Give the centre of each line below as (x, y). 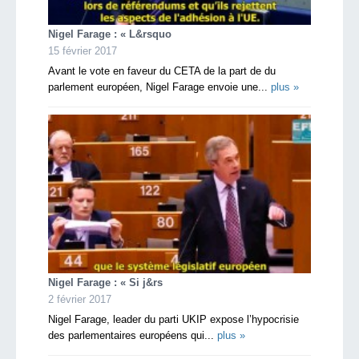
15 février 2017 (83, 50)
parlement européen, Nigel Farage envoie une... (159, 87)
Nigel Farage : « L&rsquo (110, 34)
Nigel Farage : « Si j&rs (105, 283)
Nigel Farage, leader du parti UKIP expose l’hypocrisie (173, 320)
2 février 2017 (80, 300)
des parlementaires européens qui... (133, 336)
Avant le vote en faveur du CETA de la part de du (162, 71)
